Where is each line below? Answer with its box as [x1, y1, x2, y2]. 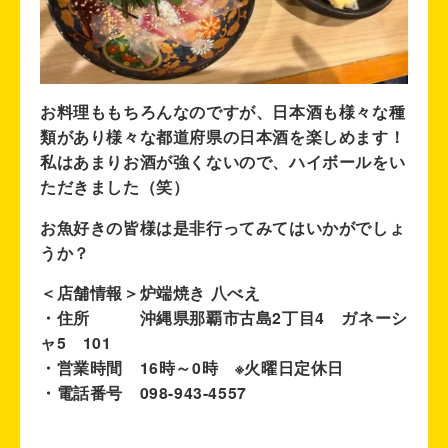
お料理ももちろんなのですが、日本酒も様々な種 [40, 99, 406, 123]
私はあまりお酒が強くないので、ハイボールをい [40, 149, 406, 173]
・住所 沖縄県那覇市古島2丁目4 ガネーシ [40, 306, 408, 330]
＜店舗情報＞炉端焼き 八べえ [40, 281, 261, 305]
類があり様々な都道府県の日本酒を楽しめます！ [40, 124, 406, 148]
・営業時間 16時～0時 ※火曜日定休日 [40, 356, 344, 380]
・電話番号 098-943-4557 [40, 381, 247, 405]
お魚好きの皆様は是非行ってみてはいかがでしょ [40, 215, 406, 239]
